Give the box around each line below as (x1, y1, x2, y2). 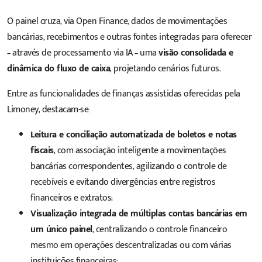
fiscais (30, 143, 54, 159)
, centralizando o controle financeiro (92, 222, 227, 238)
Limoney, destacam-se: (7, 102, 89, 118)
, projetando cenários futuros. (110, 61, 220, 77)
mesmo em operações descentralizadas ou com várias (30, 237, 232, 254)
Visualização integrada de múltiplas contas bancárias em (30, 206, 247, 222)
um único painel (30, 222, 92, 238)
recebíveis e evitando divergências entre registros (30, 174, 215, 191)
